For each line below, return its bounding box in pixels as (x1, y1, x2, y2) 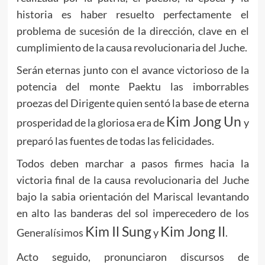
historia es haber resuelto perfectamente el (16, 7, 249, 21)
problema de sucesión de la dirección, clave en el (16, 24, 249, 37)
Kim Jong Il (160, 223, 225, 240)
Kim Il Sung (85, 223, 151, 240)
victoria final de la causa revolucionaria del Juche (16, 173, 249, 186)
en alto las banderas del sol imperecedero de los (16, 206, 249, 219)
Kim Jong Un (166, 113, 242, 130)
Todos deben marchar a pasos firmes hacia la (16, 156, 249, 170)
